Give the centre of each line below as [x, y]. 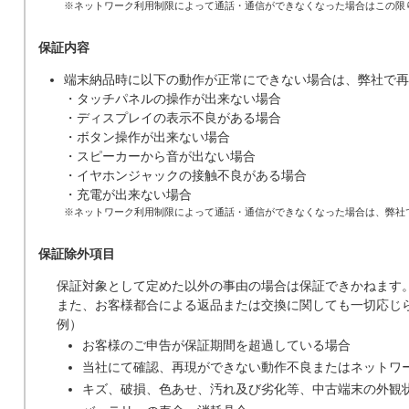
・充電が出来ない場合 [128, 194]
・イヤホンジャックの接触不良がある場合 [185, 175]
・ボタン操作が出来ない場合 [147, 136]
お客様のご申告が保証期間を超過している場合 [216, 346]
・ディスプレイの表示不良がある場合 [173, 117]
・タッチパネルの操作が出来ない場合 [173, 98]
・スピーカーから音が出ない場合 [160, 156]
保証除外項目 [77, 253]
